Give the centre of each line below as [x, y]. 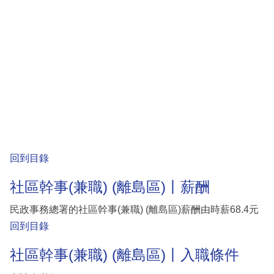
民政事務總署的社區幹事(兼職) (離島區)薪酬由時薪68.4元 [134, 210]
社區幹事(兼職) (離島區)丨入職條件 [124, 255]
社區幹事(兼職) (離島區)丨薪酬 [110, 187]
